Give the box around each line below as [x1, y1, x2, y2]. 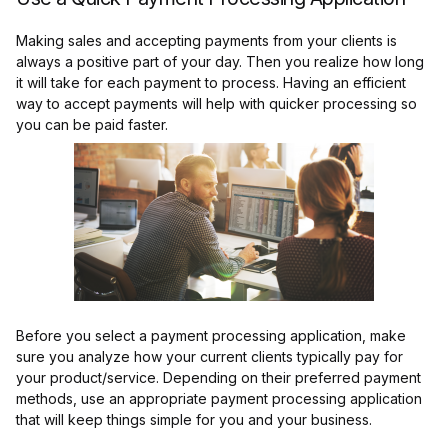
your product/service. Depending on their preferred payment [16, 369, 421, 387]
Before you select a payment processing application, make [16, 327, 406, 345]
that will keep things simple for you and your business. [16, 411, 372, 429]
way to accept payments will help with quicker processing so [16, 95, 417, 113]
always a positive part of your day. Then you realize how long [16, 53, 424, 71]
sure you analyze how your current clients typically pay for [16, 348, 403, 366]
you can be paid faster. [16, 116, 168, 134]
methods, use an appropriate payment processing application [16, 390, 422, 408]
